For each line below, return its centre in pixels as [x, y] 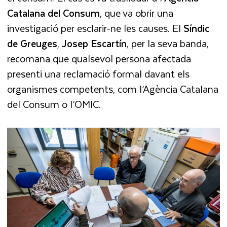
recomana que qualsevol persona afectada [99, 58]
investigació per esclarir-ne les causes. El [96, 28]
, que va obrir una [137, 13]
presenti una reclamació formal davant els [99, 73]
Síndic [197, 28]
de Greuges [32, 43]
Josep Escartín [94, 43]
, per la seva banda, [168, 43]
